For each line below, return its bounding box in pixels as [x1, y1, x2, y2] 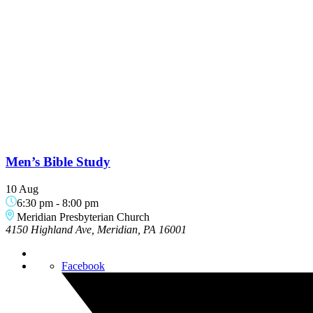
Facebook [61, 259, 105, 272]
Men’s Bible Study [6, 154, 110, 170]
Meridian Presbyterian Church [17, 210, 150, 223]
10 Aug [6, 182, 38, 195]
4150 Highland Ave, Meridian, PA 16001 [6, 223, 187, 235]
